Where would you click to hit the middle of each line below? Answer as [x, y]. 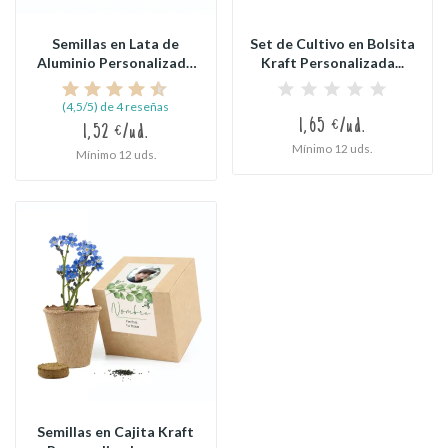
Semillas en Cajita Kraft [116, 431]
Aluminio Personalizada [116, 62]
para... [116, 81]
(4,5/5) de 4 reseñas [116, 106]
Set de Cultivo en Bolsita [332, 43]
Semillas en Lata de [116, 43]
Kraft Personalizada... [332, 62]
